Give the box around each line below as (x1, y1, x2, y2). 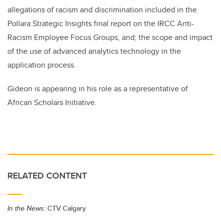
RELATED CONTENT (7, 169, 87, 183)
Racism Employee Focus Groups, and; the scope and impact (7, 32, 213, 43)
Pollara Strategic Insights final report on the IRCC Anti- (7, 18, 194, 30)
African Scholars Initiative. (7, 97, 97, 109)
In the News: (7, 203, 45, 214)
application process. (7, 59, 76, 71)
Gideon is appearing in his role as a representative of (7, 83, 188, 95)
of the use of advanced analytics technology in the (7, 45, 181, 57)
